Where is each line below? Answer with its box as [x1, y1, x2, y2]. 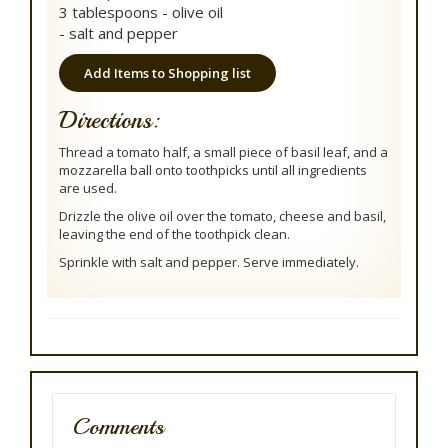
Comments [73, 412, 164, 442]
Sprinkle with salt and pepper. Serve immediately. [59, 253, 359, 272]
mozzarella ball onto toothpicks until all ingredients [59, 161, 367, 180]
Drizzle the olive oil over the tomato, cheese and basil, [59, 207, 386, 226]
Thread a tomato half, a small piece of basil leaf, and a [59, 143, 388, 162]
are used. [59, 179, 117, 198]
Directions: [59, 105, 159, 136]
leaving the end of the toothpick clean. [59, 225, 290, 244]
